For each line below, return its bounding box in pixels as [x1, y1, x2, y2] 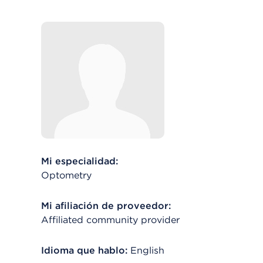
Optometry [41, 170, 92, 181]
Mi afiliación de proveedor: [41, 200, 171, 211]
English [130, 245, 164, 256]
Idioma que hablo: [41, 245, 127, 256]
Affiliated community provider [41, 214, 180, 225]
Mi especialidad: [41, 156, 118, 167]
